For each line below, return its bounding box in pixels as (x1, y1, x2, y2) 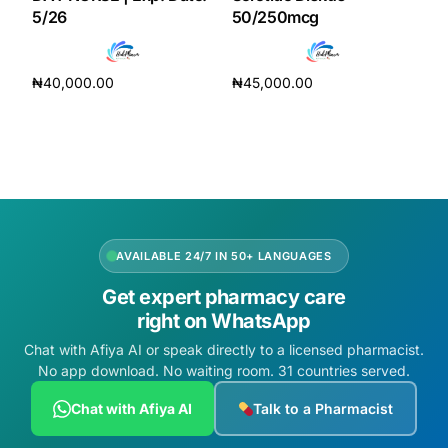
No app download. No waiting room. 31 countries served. (38, 362, 410, 380)
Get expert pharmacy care (102, 285, 346, 310)
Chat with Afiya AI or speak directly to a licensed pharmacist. (24, 341, 424, 359)
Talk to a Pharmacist (253, 399, 394, 417)
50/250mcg (231, 7, 319, 28)
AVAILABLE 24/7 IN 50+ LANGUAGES (116, 249, 332, 264)
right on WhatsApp (137, 309, 311, 334)
